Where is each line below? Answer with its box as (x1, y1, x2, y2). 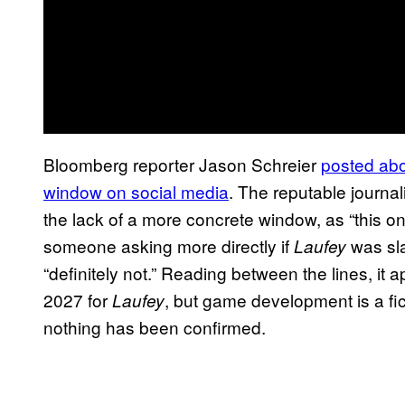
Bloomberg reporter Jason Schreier (43, 151, 321, 176)
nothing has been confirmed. (43, 314, 266, 339)
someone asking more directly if (43, 232, 294, 258)
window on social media (43, 178, 229, 203)
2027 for (43, 287, 112, 312)
